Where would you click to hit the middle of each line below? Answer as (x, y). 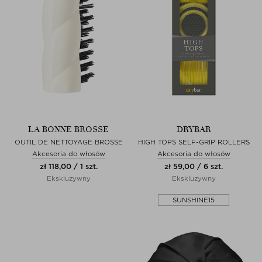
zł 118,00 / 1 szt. (68, 166)
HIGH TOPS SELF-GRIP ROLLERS (194, 142)
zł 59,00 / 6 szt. (194, 166)
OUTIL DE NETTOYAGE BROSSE (68, 142)
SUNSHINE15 (193, 200)
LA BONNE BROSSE (68, 130)
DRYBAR (194, 130)
